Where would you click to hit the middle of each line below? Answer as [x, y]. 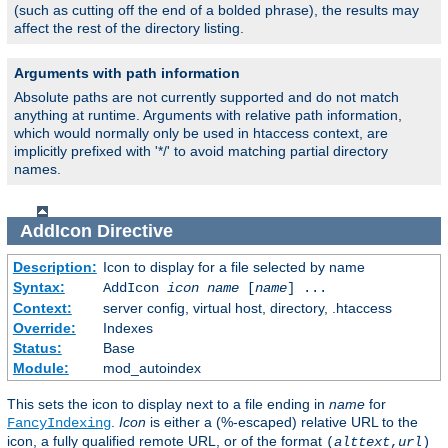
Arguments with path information [127, 73]
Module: [40, 368]
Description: [54, 267]
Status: [37, 348]
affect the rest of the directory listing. [129, 28]
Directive [134, 230]
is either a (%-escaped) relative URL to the [282, 422]
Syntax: [38, 287]
